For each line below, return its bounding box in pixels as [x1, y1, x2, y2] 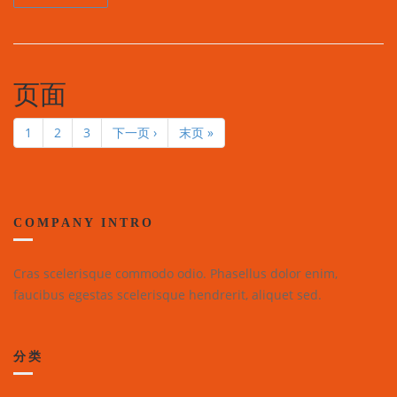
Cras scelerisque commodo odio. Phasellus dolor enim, [13, 265, 338, 283]
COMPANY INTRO [13, 216, 154, 230]
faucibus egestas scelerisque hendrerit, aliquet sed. [13, 286, 322, 304]
